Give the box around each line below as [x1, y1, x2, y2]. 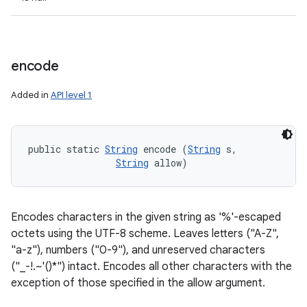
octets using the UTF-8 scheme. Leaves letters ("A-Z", [11, 227, 279, 241]
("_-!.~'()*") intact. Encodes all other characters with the [11, 260, 292, 273]
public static [28, 143, 105, 156]
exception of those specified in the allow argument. [11, 276, 265, 290]
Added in [11, 89, 51, 101]
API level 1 [51, 89, 92, 101]
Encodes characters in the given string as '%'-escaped [11, 210, 281, 224]
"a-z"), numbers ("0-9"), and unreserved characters [11, 243, 265, 257]
